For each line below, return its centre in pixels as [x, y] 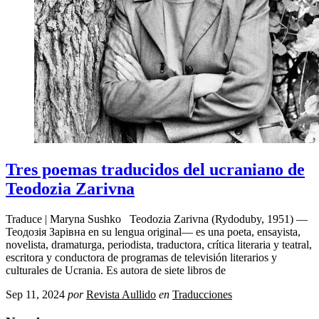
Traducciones [202, 295]
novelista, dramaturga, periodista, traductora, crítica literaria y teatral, [159, 245]
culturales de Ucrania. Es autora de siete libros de [116, 271]
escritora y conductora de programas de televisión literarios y [141, 258]
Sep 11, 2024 [35, 295]
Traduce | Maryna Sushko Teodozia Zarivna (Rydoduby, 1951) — [157, 219]
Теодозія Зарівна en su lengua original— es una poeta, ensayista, [153, 232]
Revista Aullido [121, 295]
